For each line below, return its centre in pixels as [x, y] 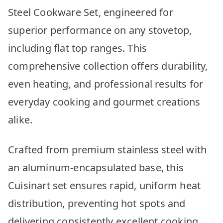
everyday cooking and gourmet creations [104, 102]
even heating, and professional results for [106, 84]
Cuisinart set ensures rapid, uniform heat [105, 185]
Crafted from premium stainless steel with [108, 149]
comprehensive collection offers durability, [108, 66]
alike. [20, 119]
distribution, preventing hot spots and [97, 203]
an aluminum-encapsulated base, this [96, 167]
